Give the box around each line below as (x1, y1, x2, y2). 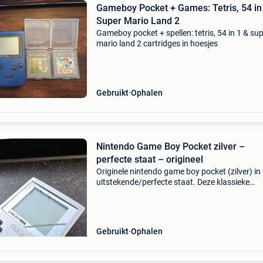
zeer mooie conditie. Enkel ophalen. (96, 198, 223, 208)
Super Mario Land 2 (96, 15, 180, 26)
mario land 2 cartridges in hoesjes (96, 39, 218, 48)
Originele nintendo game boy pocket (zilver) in (96, 167, 261, 176)
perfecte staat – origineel (96, 154, 203, 165)
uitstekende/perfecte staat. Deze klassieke (96, 177, 249, 187)
